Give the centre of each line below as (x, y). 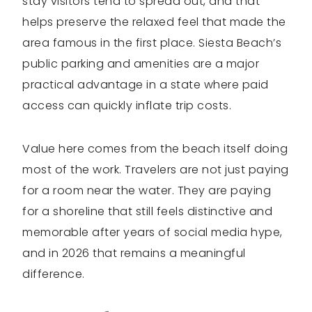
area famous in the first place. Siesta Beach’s (152, 43)
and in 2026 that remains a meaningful (134, 253)
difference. (54, 274)
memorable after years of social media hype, (153, 233)
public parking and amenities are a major (141, 64)
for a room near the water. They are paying (147, 191)
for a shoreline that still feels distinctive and (147, 212)
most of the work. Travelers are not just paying (156, 170)
